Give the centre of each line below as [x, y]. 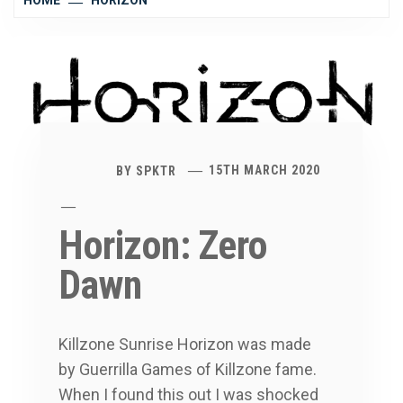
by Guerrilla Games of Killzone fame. [188, 369]
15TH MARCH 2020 [265, 170]
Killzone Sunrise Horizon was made [185, 344]
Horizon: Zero [163, 245]
